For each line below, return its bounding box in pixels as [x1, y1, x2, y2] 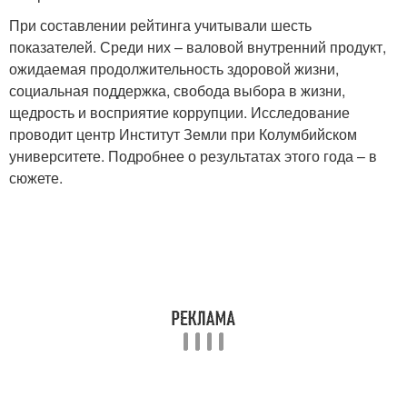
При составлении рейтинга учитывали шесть [9, 14, 312, 35]
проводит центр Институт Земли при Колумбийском [9, 123, 357, 144]
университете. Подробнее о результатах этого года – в [9, 144, 377, 166]
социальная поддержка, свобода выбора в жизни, [9, 79, 345, 101]
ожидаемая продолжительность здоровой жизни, [9, 57, 339, 79]
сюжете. [9, 166, 63, 188]
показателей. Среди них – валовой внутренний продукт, [9, 35, 386, 57]
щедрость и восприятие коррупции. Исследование [9, 101, 350, 123]
